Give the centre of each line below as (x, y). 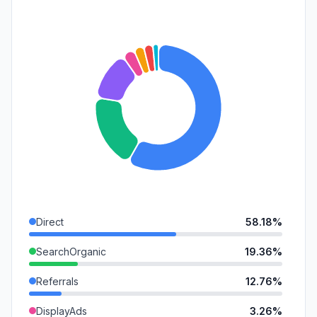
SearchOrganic (71, 251)
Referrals (57, 281)
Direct (50, 221)
